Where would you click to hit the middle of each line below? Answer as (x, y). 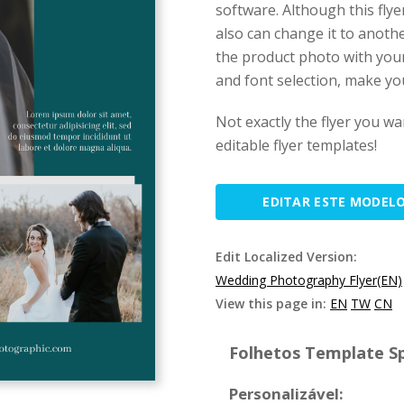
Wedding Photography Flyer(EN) (309, 280)
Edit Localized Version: (286, 257)
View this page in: (273, 303)
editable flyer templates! (296, 145)
